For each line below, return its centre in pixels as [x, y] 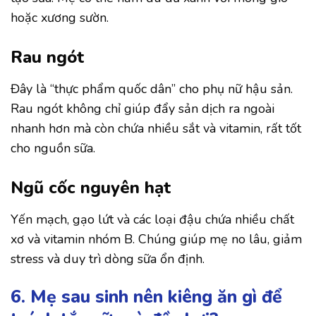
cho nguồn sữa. [53, 148]
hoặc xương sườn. [60, 17]
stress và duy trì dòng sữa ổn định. [108, 259]
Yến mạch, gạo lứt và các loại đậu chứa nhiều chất [152, 220]
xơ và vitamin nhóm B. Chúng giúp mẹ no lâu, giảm [156, 239]
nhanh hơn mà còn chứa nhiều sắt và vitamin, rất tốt [156, 129]
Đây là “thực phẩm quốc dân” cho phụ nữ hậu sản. [152, 89]
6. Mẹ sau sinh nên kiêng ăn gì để [146, 297]
